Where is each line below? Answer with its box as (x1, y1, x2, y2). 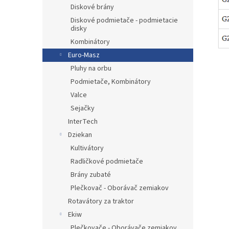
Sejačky (71, 103, 95, 113)
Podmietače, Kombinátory (71, 77, 151, 87)
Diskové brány (71, 2, 114, 12)
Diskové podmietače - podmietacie (71, 15, 178, 26)
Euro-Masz (68, 50, 100, 60)
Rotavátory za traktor (68, 196, 134, 207)
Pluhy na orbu (71, 63, 111, 74)
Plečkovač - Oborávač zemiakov (71, 183, 169, 193)
